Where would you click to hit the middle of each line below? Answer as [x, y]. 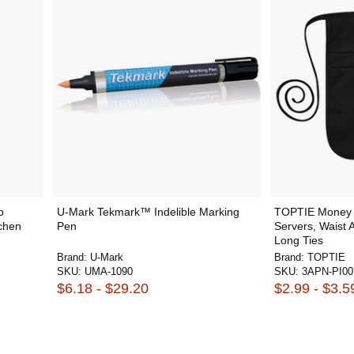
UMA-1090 [108, 271]
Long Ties [299, 240]
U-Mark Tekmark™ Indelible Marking [148, 211]
